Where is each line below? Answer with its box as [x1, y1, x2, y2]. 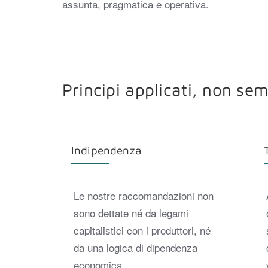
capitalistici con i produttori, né [73, 222, 211, 237]
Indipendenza [71, 144, 142, 157]
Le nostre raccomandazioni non [73, 187, 214, 203]
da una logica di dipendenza [73, 239, 197, 255]
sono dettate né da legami [73, 205, 188, 220]
